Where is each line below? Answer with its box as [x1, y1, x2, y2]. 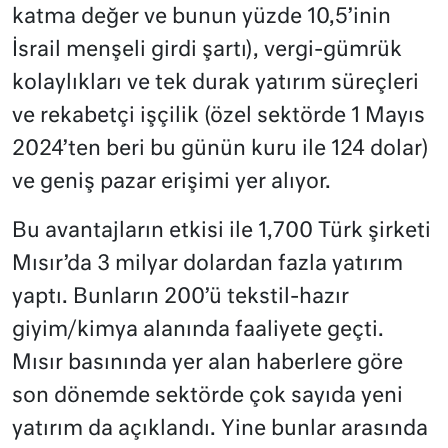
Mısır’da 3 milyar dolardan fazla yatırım [12, 253, 403, 275]
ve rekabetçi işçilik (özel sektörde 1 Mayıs [12, 105, 425, 127]
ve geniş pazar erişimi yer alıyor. [12, 171, 331, 193]
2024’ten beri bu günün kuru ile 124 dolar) [12, 138, 429, 160]
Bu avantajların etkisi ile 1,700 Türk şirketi [12, 220, 431, 242]
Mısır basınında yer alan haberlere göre [12, 352, 403, 374]
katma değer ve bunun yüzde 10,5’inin [12, 6, 391, 28]
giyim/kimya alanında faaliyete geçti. [12, 319, 384, 341]
